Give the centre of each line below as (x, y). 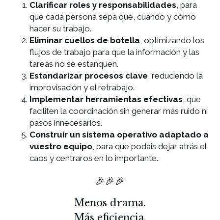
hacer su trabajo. (60, 28)
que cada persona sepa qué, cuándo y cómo (113, 16)
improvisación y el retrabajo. (82, 87)
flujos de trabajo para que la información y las (114, 52)
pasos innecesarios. (66, 123)
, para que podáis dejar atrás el (149, 146)
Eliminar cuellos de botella (85, 40)
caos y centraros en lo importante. (94, 158)
